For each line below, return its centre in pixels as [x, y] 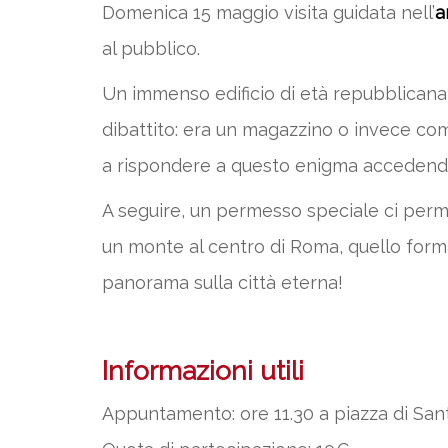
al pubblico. [151, 48]
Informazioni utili [203, 371]
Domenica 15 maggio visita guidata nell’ [268, 12]
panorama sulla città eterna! [222, 282]
